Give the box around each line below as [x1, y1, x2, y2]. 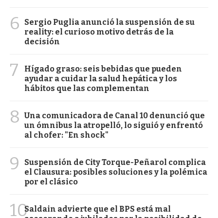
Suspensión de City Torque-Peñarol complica [24, 157, 206, 167]
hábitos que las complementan [24, 83, 149, 93]
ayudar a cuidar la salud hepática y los [24, 73, 177, 83]
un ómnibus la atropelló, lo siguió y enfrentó [24, 120, 203, 130]
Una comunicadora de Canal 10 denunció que [24, 110, 205, 120]
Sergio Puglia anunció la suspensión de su [24, 17, 195, 27]
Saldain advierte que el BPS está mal [24, 204, 171, 214]
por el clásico [24, 177, 78, 186]
